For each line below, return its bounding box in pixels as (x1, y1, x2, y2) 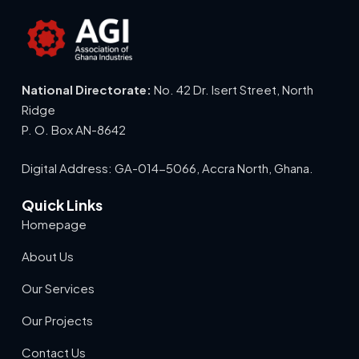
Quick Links (21, 196, 103, 215)
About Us (21, 248, 74, 264)
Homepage (21, 216, 87, 232)
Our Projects (21, 313, 93, 329)
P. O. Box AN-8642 (21, 122, 126, 138)
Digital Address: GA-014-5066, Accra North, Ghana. (21, 159, 313, 175)
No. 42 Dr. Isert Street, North (151, 82, 313, 98)
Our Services (21, 280, 95, 296)
